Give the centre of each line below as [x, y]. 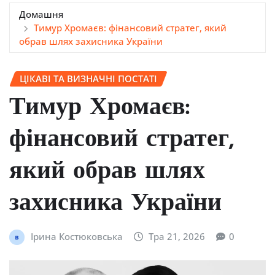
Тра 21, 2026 [177, 237]
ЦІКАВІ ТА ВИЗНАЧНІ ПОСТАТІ [88, 78]
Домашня [41, 14]
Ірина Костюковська [76, 237]
